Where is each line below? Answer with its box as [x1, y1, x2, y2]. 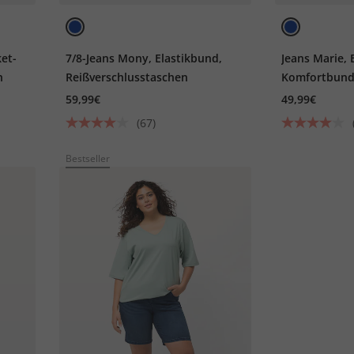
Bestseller [66, 151, 111, 165]
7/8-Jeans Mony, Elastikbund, [66, 50, 223, 66]
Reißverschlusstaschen [66, 69, 189, 85]
